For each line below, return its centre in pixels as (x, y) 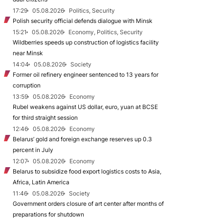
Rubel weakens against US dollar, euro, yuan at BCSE (85, 107)
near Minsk (28, 53)
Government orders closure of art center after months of (88, 204)
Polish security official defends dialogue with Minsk (83, 21)
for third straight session (45, 118)
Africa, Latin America (41, 182)
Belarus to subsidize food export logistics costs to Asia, (87, 171)
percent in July (33, 150)
